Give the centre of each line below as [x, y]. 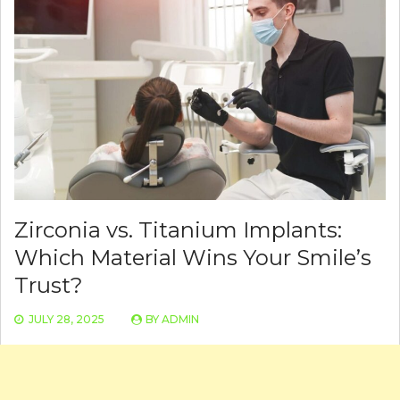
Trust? [49, 286]
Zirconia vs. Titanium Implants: [178, 230]
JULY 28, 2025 [67, 320]
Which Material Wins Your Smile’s [193, 258]
